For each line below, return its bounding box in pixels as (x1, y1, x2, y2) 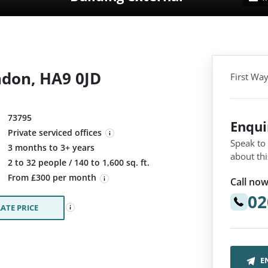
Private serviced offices (8, 127, 102, 138)
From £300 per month (8, 172, 99, 184)
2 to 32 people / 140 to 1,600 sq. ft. (8, 157, 150, 169)
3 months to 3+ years (8, 142, 95, 154)
